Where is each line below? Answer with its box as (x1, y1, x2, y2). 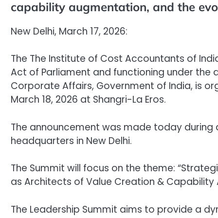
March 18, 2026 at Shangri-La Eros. (11, 93, 166, 107)
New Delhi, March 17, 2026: (11, 24, 127, 38)
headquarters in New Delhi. (11, 134, 132, 147)
